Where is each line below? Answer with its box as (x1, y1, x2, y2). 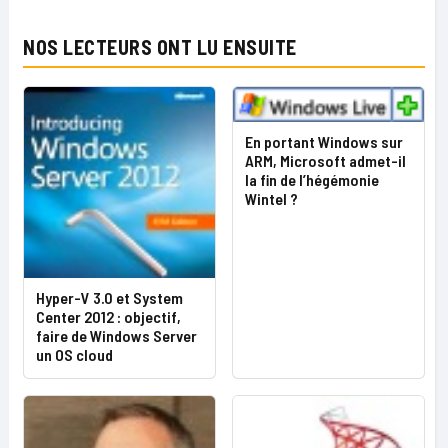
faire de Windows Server (36, 326, 197, 345)
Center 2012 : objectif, (36, 307, 181, 326)
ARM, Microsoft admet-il (245, 151, 406, 171)
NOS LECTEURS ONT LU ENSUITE (23, 35, 297, 59)
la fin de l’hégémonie (245, 170, 379, 190)
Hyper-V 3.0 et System (36, 288, 183, 307)
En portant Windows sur (245, 132, 403, 152)
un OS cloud (36, 345, 113, 364)
